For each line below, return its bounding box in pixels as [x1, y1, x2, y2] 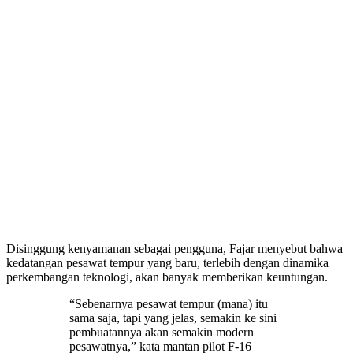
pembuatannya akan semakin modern [69, 325, 254, 339]
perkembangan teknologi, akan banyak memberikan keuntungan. [6, 269, 328, 284]
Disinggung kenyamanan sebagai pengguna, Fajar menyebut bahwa [6, 241, 343, 255]
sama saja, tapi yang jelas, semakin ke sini [69, 310, 277, 325]
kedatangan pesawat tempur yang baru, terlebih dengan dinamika [6, 255, 329, 269]
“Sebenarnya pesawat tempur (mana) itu [69, 296, 268, 310]
